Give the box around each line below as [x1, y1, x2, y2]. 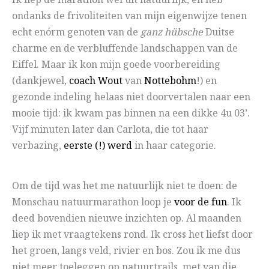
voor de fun [174, 195, 227, 211]
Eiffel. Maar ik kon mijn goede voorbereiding [12, 58, 220, 73]
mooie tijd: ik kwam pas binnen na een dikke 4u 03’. [12, 106, 250, 122]
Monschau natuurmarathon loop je [12, 195, 174, 211]
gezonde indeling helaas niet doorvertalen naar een [12, 90, 250, 106]
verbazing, [12, 139, 64, 154]
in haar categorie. [132, 139, 216, 154]
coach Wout [69, 74, 122, 89]
